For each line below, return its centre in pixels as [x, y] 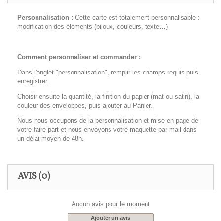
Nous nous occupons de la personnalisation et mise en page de [108, 121]
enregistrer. [33, 81]
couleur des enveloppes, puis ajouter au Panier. [85, 106]
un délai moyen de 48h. [51, 139]
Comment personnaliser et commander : [79, 57]
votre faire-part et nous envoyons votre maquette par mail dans [107, 130]
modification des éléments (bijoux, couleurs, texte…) [92, 27]
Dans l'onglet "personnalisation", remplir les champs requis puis [108, 73]
